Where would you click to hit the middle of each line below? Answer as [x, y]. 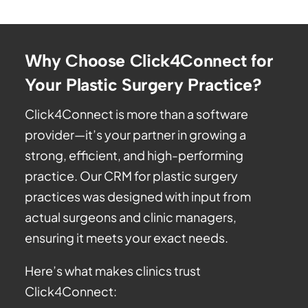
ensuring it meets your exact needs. [126, 238]
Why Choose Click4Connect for [149, 61]
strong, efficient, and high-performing [134, 155]
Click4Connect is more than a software [136, 114]
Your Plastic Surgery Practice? [143, 85]
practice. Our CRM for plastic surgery [131, 176]
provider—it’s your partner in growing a [135, 135]
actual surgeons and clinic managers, [130, 217]
